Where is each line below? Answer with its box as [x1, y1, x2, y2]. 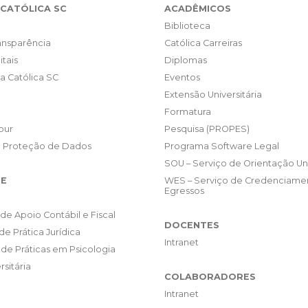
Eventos [164, 72, 200, 83]
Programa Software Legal [164, 141, 279, 152]
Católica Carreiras [164, 38, 242, 49]
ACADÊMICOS [164, 3, 231, 14]
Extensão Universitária [164, 89, 262, 100]
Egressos [164, 186, 204, 197]
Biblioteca [164, 21, 210, 32]
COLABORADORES [164, 272, 256, 283]
